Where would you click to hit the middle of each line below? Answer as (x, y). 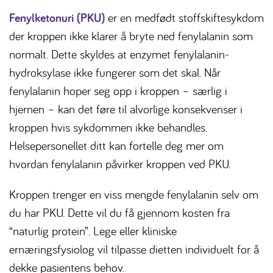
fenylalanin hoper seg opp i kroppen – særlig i (118, 91)
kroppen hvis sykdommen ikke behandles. (108, 127)
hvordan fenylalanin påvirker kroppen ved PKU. (120, 164)
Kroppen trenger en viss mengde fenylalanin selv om (134, 194)
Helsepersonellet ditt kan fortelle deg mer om (116, 146)
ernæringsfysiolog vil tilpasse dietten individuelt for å (134, 249)
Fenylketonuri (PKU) (57, 18)
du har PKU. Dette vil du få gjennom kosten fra (119, 213)
